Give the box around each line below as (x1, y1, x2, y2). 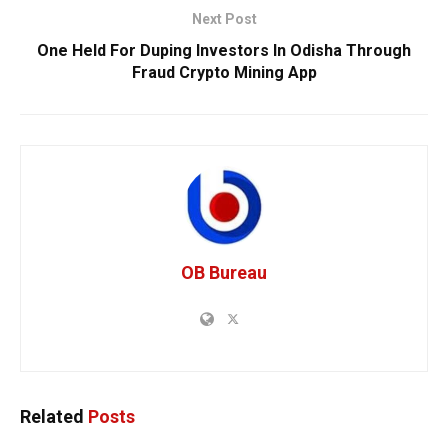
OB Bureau (181, 261, 267, 283)
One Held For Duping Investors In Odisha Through (37, 40, 411, 60)
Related (20, 405, 84, 427)
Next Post (191, 10, 257, 27)
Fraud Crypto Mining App (131, 62, 317, 82)
